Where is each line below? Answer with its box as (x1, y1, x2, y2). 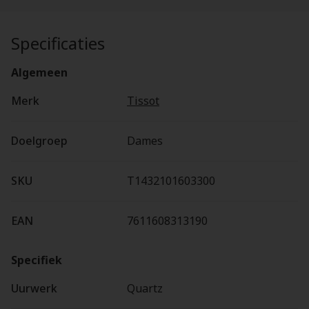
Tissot (127, 93, 159, 108)
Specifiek (11, 252, 62, 268)
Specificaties (11, 32, 105, 54)
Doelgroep (11, 133, 68, 148)
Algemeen (11, 65, 68, 80)
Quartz (127, 281, 163, 296)
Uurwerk (11, 281, 57, 296)
